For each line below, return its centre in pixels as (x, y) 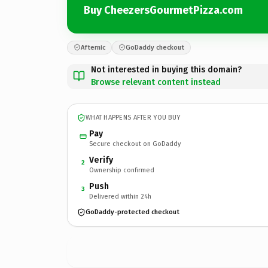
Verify (101, 160)
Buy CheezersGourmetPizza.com (163, 10)
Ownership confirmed (122, 170)
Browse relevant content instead (156, 82)
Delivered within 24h (120, 196)
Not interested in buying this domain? (166, 69)
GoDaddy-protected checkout (133, 212)
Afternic (93, 47)
